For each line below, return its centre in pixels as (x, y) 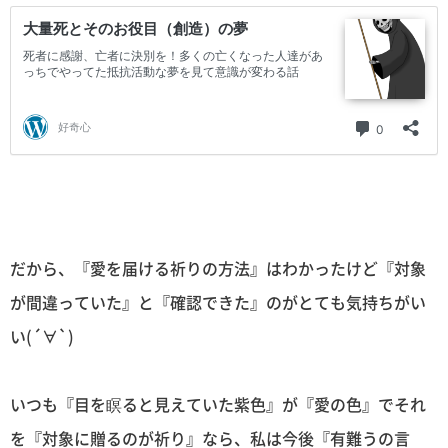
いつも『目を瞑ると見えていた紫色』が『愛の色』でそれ (218, 403)
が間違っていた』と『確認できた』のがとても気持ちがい (218, 301)
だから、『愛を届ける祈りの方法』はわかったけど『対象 (218, 267)
